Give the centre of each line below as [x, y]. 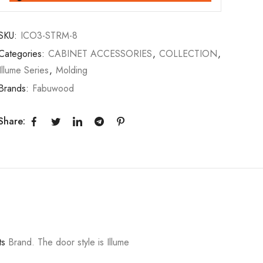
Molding [72, 70]
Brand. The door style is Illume [68, 242]
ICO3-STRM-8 [49, 35]
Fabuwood [53, 88]
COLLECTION [188, 53]
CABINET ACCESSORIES [100, 53]
